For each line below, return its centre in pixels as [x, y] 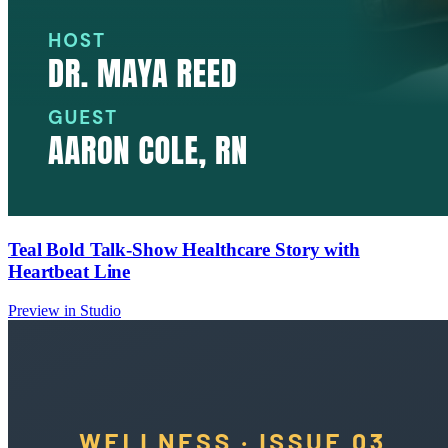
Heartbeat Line [69, 272]
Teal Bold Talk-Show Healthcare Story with [184, 250]
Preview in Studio [64, 310]
